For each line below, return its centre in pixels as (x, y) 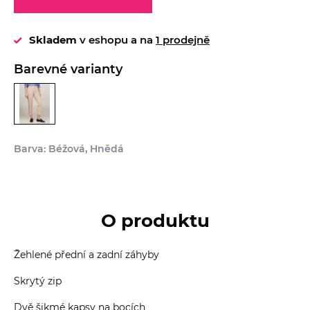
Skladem (53, 39)
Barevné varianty (68, 69)
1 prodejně (183, 39)
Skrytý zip (38, 281)
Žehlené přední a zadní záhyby (86, 254)
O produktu (155, 220)
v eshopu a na (116, 39)
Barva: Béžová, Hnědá (69, 148)
